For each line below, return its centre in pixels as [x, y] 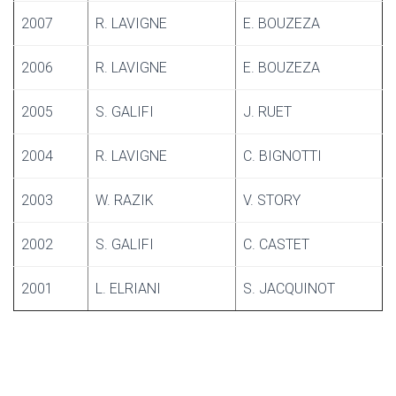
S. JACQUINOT [289, 289]
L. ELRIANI [128, 289]
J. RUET [267, 112]
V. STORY [272, 200]
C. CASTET [276, 244]
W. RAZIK [125, 200]
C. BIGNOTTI [282, 156]
